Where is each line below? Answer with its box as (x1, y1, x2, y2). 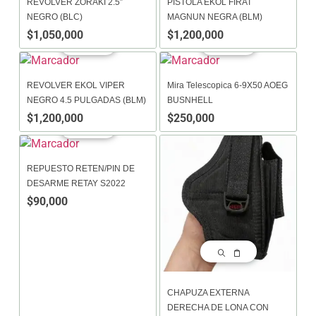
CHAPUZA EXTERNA (167, 288, 249, 298)
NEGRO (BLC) (27, 12, 83, 22)
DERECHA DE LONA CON (167, 303, 269, 312)
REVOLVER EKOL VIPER (27, 80, 125, 90)
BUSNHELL (167, 95, 213, 105)
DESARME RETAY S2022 (27, 178, 126, 188)
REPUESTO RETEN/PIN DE (27, 164, 135, 174)
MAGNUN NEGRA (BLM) (167, 12, 262, 22)
